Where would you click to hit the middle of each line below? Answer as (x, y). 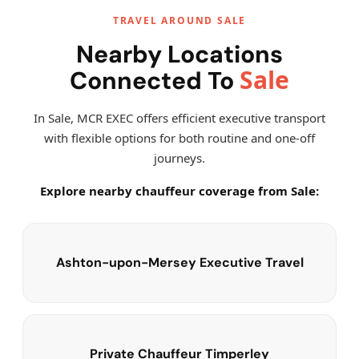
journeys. (179, 158)
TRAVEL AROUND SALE (179, 20)
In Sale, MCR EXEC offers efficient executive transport (179, 118)
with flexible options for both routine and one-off (179, 138)
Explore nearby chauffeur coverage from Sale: (179, 191)
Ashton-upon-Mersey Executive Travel (179, 262)
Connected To (155, 81)
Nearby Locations (179, 54)
